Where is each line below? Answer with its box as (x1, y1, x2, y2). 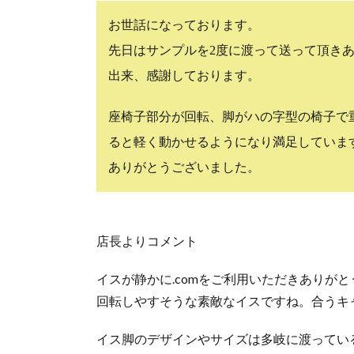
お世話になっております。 (108, 18, 260, 32)
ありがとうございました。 (108, 160, 260, 175)
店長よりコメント (96, 233, 198, 249)
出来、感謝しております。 (108, 69, 260, 83)
